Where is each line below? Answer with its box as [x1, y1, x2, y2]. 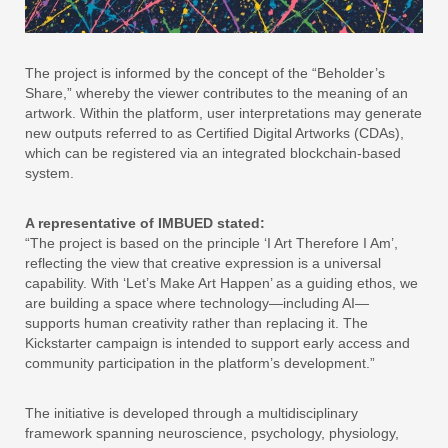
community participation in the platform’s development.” [25, 355, 375, 372]
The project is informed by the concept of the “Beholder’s [25, 65, 385, 82]
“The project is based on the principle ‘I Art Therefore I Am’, [25, 235, 398, 252]
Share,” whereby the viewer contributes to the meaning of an [25, 85, 408, 102]
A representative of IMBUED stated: [25, 215, 265, 232]
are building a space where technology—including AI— [25, 295, 369, 312]
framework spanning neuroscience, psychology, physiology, [25, 425, 399, 442]
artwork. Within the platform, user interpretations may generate [25, 105, 422, 122]
